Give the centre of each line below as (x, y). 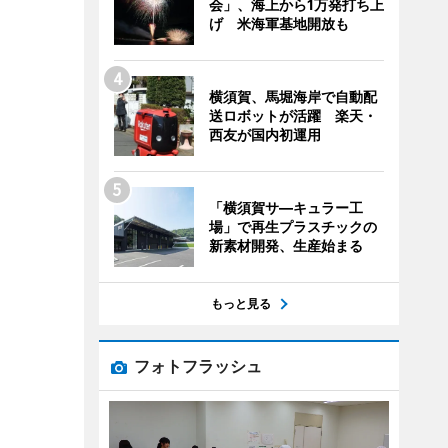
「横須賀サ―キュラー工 (285, 207)
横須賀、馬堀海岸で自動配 (292, 96)
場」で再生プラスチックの (292, 226)
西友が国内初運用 (264, 134)
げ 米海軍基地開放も (278, 23)
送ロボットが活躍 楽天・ (292, 115)
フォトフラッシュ (197, 366)
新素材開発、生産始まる (285, 245)
